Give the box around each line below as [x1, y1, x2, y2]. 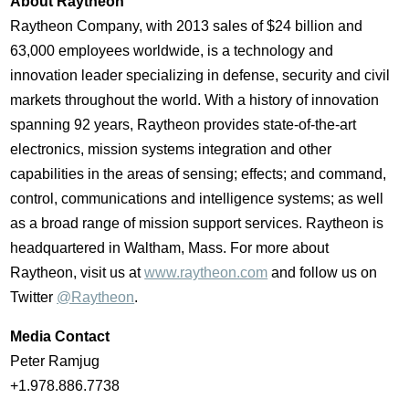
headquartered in [10, 239, 125, 256]
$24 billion [267, 17, 335, 34]
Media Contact [10, 328, 110, 344]
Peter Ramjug [10, 352, 100, 369]
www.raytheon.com [144, 264, 268, 280]
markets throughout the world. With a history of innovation [10, 91, 380, 108]
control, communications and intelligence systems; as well [10, 190, 384, 206]
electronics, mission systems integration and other [10, 141, 332, 157]
